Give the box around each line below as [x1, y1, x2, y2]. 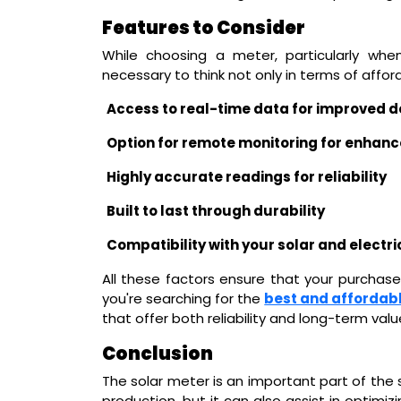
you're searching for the [102, 288, 265, 308]
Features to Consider [102, 14, 305, 40]
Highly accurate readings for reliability [107, 166, 387, 186]
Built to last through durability [107, 200, 325, 220]
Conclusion [102, 340, 213, 366]
